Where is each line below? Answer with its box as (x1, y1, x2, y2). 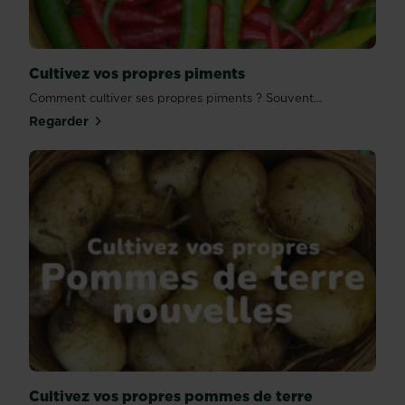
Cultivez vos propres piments (29, 63, 245, 84)
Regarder (29, 112, 89, 131)
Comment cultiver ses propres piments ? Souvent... (29, 89, 322, 107)
